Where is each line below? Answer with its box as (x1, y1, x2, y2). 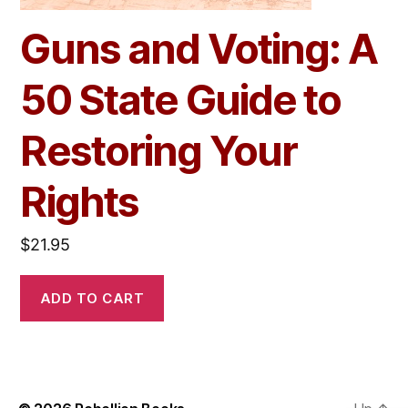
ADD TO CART (39, 289, 145, 307)
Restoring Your (20, 126, 298, 176)
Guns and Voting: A (20, 24, 376, 74)
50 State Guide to (20, 75, 342, 125)
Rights (20, 177, 139, 227)
